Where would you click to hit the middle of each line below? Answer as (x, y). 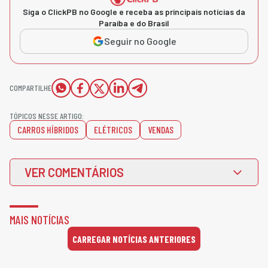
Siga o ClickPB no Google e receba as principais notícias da (134, 12)
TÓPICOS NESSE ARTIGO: (47, 116)
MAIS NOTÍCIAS (39, 220)
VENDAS (161, 130)
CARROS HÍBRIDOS (48, 130)
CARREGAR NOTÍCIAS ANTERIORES (134, 239)
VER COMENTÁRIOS (74, 173)
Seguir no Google (140, 41)
